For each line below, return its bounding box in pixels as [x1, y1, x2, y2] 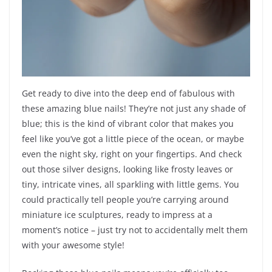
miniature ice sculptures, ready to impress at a [22, 209, 212, 221]
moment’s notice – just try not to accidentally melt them [22, 224, 248, 236]
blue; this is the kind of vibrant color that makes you [22, 118, 234, 130]
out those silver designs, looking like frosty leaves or [22, 163, 233, 175]
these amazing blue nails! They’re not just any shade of [22, 103, 246, 115]
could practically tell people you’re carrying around [22, 194, 229, 206]
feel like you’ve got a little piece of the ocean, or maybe [22, 133, 244, 145]
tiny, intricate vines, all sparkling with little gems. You [22, 178, 239, 191]
